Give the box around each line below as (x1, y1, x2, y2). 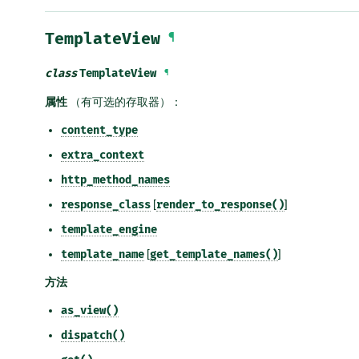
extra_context (61, 147, 144, 162)
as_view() (61, 303, 119, 317)
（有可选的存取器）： (67, 95, 182, 108)
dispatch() (61, 328, 125, 342)
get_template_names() (150, 247, 278, 261)
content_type (61, 123, 138, 137)
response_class (61, 197, 151, 212)
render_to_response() (156, 197, 284, 212)
